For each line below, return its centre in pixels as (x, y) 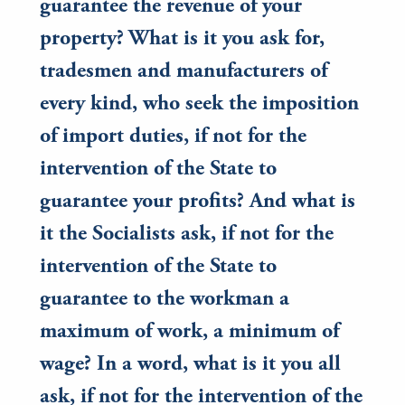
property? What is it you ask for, (182, 40)
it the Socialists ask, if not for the (187, 235)
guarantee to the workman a (165, 301)
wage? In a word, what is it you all (190, 366)
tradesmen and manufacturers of (184, 73)
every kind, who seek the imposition (199, 105)
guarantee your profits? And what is (198, 203)
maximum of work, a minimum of (189, 333)
